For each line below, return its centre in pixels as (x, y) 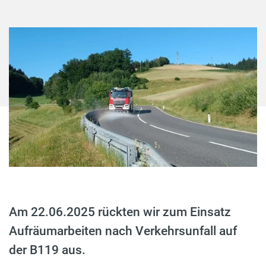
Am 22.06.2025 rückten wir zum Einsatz (120, 212)
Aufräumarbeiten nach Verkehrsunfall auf (123, 231)
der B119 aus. (47, 250)
